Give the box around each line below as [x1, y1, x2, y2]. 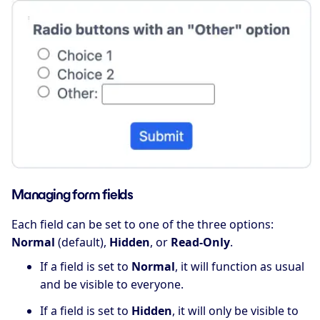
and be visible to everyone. [40, 276, 184, 293]
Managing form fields [11, 186, 133, 202]
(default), [55, 234, 109, 250]
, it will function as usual [175, 259, 304, 275]
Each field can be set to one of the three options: [11, 216, 274, 232]
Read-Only [171, 234, 230, 250]
